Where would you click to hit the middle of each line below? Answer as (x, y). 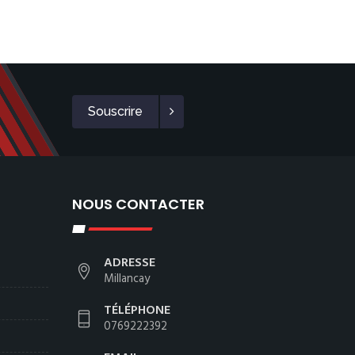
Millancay (127, 279)
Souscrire (115, 111)
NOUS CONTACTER (138, 204)
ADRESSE (130, 263)
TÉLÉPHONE (137, 311)
